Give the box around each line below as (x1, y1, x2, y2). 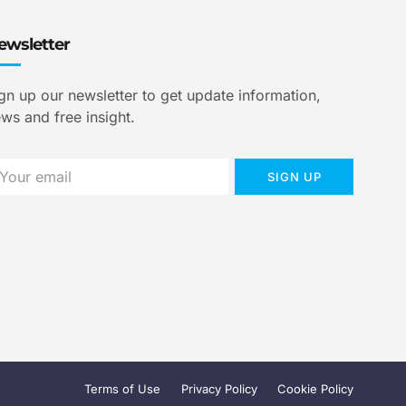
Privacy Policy (180, 382, 257, 397)
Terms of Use (84, 382, 160, 397)
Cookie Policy (277, 382, 353, 397)
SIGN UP (266, 169, 322, 184)
